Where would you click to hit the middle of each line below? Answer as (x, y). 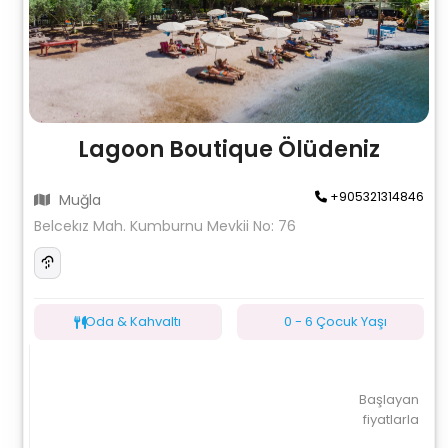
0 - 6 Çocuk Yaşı (335, 321)
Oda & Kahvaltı (133, 321)
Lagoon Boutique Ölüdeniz (228, 149)
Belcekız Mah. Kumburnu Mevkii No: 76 (165, 226)
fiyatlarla (390, 419)
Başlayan (388, 399)
